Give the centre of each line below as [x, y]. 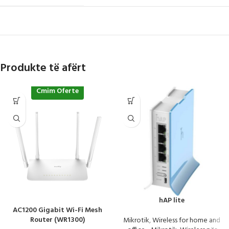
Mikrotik [136, 221]
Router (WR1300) [57, 220]
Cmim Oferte [57, 91]
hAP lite [172, 201]
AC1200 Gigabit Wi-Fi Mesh [57, 211]
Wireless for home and [186, 221]
